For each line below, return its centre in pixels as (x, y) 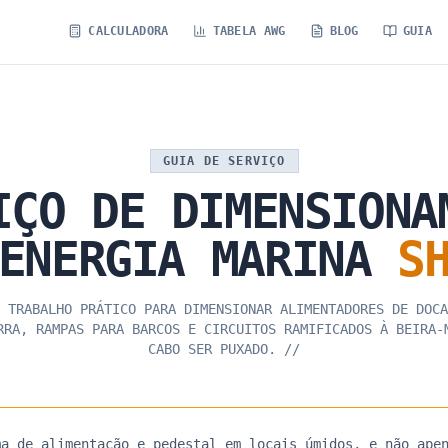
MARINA (290, 259)
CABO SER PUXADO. (212, 349)
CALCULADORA (128, 31)
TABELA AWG (249, 31)
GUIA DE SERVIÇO (224, 161)
